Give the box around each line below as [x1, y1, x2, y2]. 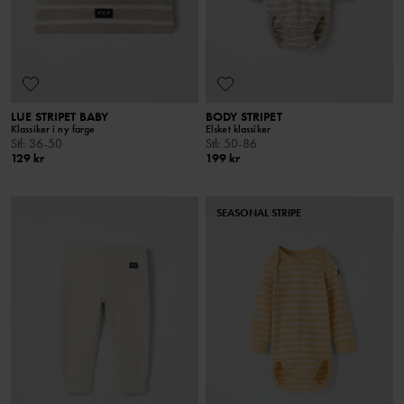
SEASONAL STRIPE [216, 205, 301, 220]
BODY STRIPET [206, 107, 282, 124]
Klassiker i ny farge [11, 121, 96, 136]
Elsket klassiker [206, 121, 271, 136]
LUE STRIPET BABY [11, 107, 109, 124]
